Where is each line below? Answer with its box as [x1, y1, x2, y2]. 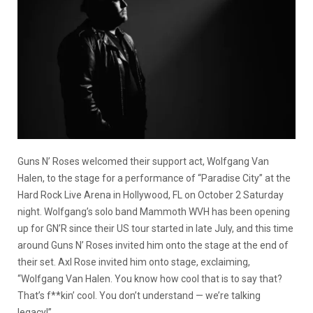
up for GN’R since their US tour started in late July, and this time [17, 222, 293, 234]
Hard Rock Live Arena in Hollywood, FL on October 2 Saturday [17, 189, 284, 201]
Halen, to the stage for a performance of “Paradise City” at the [17, 172, 291, 184]
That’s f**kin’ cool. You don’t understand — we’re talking [17, 289, 261, 301]
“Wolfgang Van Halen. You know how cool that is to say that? [17, 272, 282, 284]
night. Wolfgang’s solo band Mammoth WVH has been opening [17, 205, 290, 217]
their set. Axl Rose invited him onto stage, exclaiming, [17, 256, 250, 268]
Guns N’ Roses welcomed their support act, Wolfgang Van [17, 155, 269, 167]
